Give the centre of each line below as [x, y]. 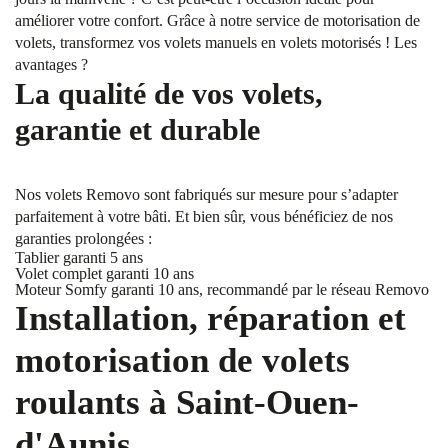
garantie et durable [137, 129]
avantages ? [51, 64]
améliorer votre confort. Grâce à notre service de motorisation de [217, 20]
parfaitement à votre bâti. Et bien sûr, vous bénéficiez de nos [204, 216]
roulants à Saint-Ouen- [187, 402]
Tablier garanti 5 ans [79, 257]
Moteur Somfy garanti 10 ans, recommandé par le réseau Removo [222, 289]
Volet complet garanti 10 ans [104, 273]
